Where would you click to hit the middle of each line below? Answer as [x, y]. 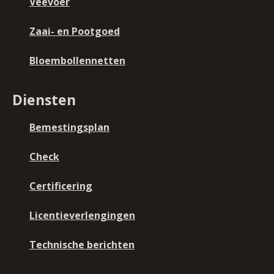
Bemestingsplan [69, 127]
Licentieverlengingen [82, 215]
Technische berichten [82, 244]
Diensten [44, 99]
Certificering [61, 186]
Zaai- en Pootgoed [75, 31]
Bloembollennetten [77, 60]
